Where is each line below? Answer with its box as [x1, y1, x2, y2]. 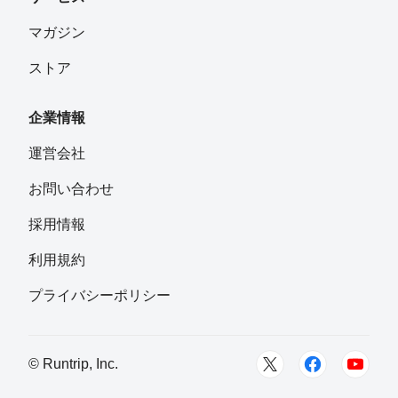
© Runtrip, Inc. [28, 356, 118, 371]
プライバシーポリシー [28, 288, 171, 303]
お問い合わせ [28, 181, 114, 196]
